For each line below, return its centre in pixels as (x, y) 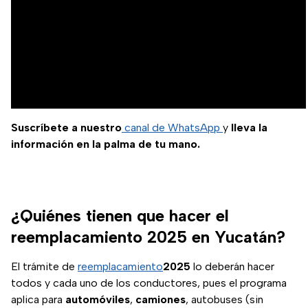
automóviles (98, 299)
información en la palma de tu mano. (106, 144)
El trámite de (44, 266)
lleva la (249, 127)
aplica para (38, 299)
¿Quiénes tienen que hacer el (120, 215)
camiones (161, 299)
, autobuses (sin (224, 299)
